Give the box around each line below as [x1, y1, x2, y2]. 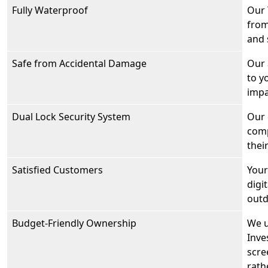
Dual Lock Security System [12, 110, 130, 124]
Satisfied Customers [12, 163, 103, 177]
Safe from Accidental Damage [12, 57, 147, 71]
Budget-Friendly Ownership [12, 217, 136, 230]
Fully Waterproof [12, 4, 88, 17]
